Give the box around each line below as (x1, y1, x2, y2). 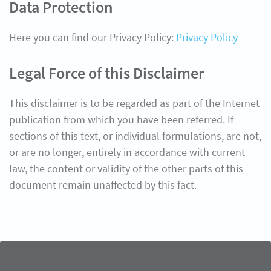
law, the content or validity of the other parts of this (9, 162, 243, 175)
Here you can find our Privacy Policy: (9, 30, 176, 44)
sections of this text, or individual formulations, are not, (9, 129, 261, 143)
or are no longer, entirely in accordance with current (9, 145, 245, 159)
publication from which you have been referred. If (9, 113, 233, 126)
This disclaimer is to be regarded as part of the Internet (9, 96, 260, 110)
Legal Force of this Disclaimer (9, 63, 204, 83)
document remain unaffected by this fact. (9, 178, 197, 192)
